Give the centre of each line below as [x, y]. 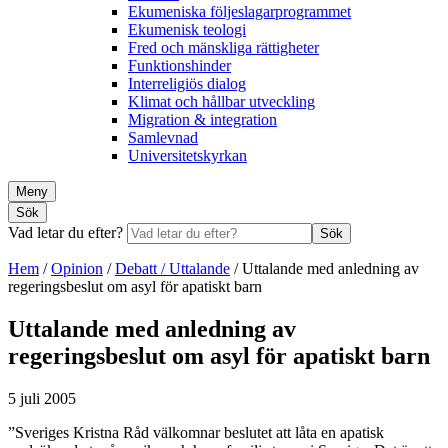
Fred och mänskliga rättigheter [223, 47]
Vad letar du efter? [67, 232]
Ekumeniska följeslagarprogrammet [239, 11]
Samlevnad [163, 137]
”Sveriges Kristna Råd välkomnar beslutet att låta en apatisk [196, 432]
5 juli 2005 [42, 398]
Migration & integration [202, 119]
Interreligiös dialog [187, 83]
